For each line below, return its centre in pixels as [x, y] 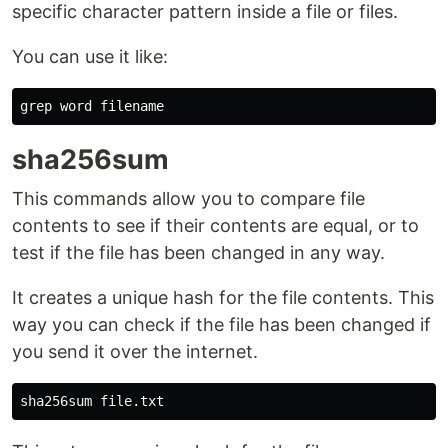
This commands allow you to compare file [188, 198]
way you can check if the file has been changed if [221, 324]
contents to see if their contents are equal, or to [215, 225]
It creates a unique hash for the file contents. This [223, 297]
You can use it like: [90, 56]
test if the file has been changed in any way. [198, 252]
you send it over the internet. [135, 351]
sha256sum [90, 159]
